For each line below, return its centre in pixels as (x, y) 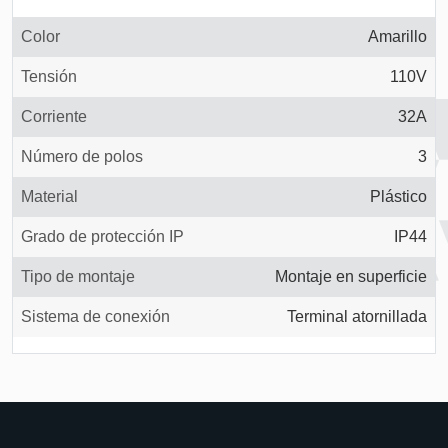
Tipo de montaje (78, 276)
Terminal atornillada (357, 316)
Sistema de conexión (95, 316)
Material (49, 196)
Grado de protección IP (102, 236)
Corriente (54, 116)
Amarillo (397, 36)
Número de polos (82, 156)
